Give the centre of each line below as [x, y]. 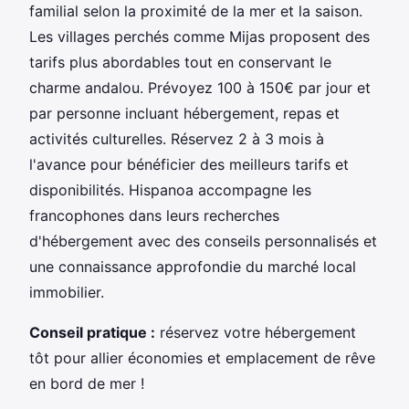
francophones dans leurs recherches [154, 215]
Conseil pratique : [92, 332]
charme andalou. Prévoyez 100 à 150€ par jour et [200, 87]
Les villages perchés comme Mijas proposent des [199, 36]
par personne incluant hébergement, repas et [184, 113]
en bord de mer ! [87, 383]
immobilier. [67, 292]
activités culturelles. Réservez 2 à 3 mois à [177, 138]
